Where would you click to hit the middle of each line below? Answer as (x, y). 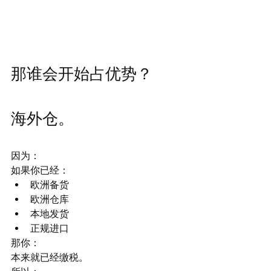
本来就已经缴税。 (50, 257)
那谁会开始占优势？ (82, 74)
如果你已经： (40, 170)
